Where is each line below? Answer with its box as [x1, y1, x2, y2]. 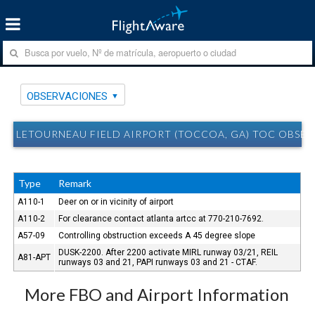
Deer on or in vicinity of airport [58, 196, 174, 207]
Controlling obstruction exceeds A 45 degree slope [58, 230, 256, 240]
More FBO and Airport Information [25, 283, 290, 304]
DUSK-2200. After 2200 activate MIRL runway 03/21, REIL [58, 247, 278, 257]
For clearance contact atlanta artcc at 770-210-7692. [58, 213, 264, 224]
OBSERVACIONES [27, 89, 108, 103]
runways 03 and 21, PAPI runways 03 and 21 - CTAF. [58, 257, 258, 267]
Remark [58, 176, 92, 189]
